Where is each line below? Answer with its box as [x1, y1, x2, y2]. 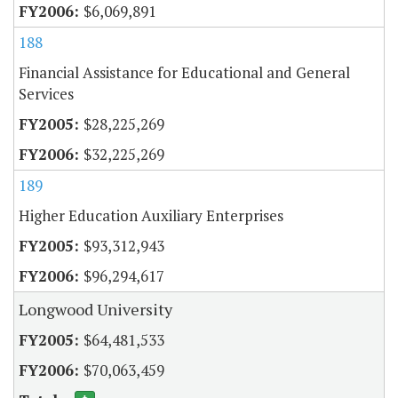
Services [19, 83, 74, 104]
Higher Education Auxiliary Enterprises [19, 204, 283, 226]
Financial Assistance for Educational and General [19, 61, 350, 83]
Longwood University [19, 298, 172, 320]
